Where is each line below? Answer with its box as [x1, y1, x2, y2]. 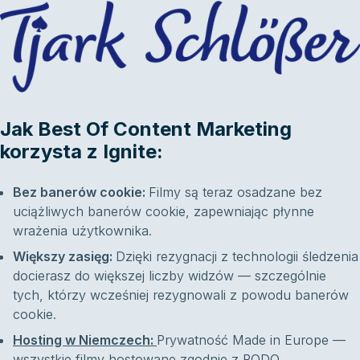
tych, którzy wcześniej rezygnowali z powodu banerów [13, 287, 349, 304]
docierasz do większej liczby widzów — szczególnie [13, 268, 326, 284]
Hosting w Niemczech [13, 332, 150, 349]
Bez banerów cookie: [13, 184, 149, 201]
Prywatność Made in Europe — [157, 332, 346, 349]
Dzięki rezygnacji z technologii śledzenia [116, 248, 358, 265]
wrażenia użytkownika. [13, 223, 152, 239]
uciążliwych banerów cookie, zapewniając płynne [13, 203, 314, 220]
